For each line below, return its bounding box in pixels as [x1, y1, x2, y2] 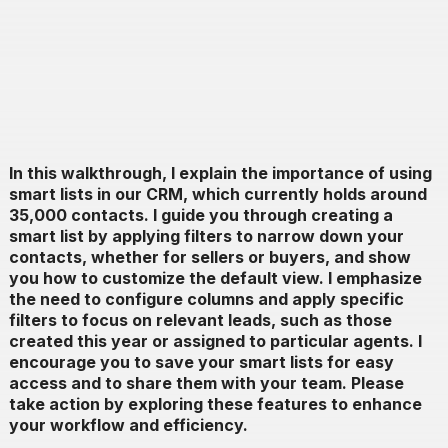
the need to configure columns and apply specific [8, 289, 404, 310]
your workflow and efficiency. [8, 415, 248, 436]
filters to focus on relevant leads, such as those [8, 310, 392, 331]
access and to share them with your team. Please [8, 373, 404, 394]
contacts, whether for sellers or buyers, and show [8, 247, 411, 268]
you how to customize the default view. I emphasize [8, 268, 422, 289]
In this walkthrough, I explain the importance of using [8, 163, 432, 184]
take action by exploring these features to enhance [8, 394, 422, 415]
